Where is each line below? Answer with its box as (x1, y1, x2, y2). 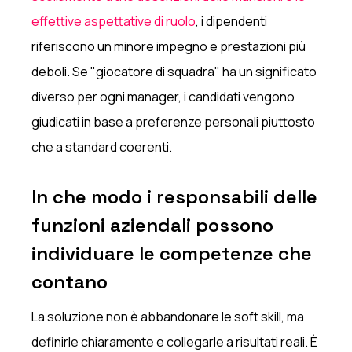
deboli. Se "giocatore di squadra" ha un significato (31, 62, 317, 80)
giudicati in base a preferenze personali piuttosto (31, 112, 316, 130)
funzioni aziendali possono (31, 212, 274, 237)
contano (31, 269, 108, 294)
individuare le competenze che (31, 240, 313, 266)
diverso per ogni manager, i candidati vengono (31, 87, 295, 105)
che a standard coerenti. (31, 137, 173, 156)
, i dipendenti (196, 12, 268, 30)
